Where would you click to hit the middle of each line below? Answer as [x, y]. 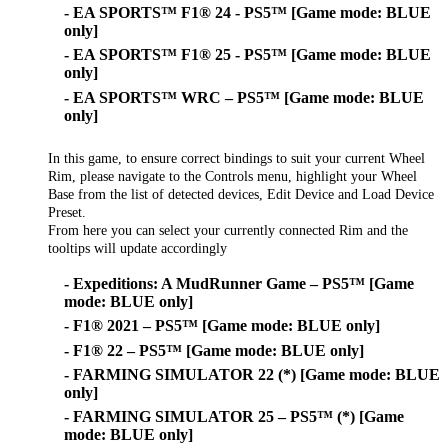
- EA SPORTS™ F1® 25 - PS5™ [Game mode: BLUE [247, 55]
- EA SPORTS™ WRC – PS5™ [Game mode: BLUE [244, 97]
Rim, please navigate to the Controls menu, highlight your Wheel [232, 175]
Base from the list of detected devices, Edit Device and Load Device [241, 193]
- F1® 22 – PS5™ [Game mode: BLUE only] [214, 350]
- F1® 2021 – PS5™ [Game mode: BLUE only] [222, 326]
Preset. [67, 211]
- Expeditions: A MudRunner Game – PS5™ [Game [239, 283]
